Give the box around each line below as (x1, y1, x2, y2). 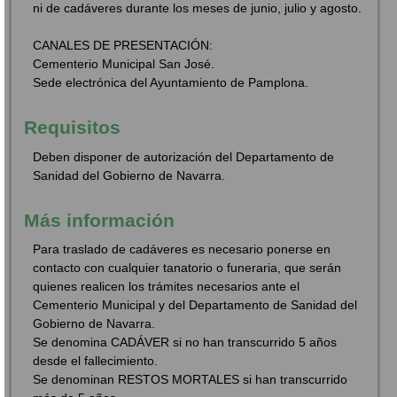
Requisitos (24, 117, 121, 138)
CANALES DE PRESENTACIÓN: (33, 38, 214, 53)
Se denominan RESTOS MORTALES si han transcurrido (33, 372, 348, 387)
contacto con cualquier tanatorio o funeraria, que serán (33, 261, 342, 276)
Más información (24, 209, 175, 230)
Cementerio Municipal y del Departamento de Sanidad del (33, 298, 358, 313)
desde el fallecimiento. (33, 354, 159, 369)
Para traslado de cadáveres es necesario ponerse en (33, 242, 331, 257)
